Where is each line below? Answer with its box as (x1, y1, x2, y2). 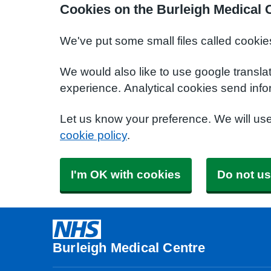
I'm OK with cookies (71, 169, 181, 180)
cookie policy (60, 129, 127, 141)
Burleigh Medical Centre (53, 241, 206, 254)
